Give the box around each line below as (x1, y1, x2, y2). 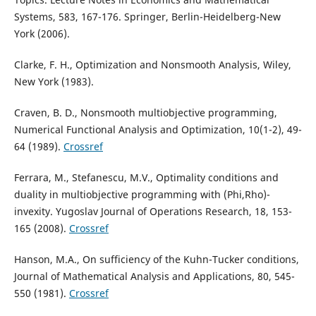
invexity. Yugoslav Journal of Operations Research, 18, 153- (13, 205, 292, 219)
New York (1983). (13, 75, 94, 89)
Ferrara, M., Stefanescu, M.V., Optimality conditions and (13, 171, 279, 185)
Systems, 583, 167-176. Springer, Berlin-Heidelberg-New (13, 10, 281, 24)
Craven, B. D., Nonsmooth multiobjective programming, (13, 106, 277, 120)
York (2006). (13, 27, 70, 41)
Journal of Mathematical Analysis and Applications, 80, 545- (13, 269, 295, 284)
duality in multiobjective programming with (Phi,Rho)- (13, 188, 270, 202)
